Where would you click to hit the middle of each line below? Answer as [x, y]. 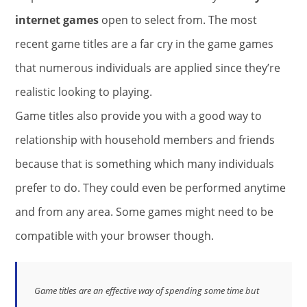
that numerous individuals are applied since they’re [148, 67]
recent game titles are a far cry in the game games [144, 44]
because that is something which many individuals [145, 163]
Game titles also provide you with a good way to [138, 115]
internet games [57, 20]
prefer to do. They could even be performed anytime [150, 187]
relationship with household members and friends [145, 139]
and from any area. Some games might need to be [144, 211]
